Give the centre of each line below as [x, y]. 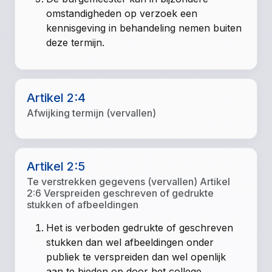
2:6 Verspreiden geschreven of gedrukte [121, 193]
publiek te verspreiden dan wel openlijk [136, 257]
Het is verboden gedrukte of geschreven [140, 228]
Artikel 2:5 [56, 167]
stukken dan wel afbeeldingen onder [130, 243]
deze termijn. [76, 42]
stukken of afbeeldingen [83, 205]
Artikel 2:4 [56, 97]
